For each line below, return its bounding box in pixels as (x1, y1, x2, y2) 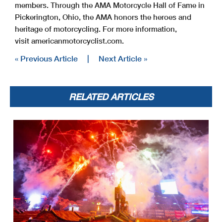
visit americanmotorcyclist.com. (15, 36, 124, 46)
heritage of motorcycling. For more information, (15, 24, 177, 34)
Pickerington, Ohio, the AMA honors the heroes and (15, 12, 191, 22)
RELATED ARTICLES (68, 91, 154, 103)
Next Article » (99, 54, 147, 63)
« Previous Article (15, 54, 78, 63)
